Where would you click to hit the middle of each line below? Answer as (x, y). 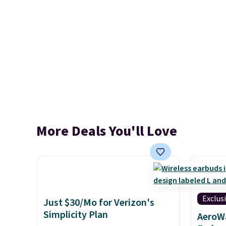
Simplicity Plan (76, 215)
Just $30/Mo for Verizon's (99, 203)
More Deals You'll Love (107, 131)
